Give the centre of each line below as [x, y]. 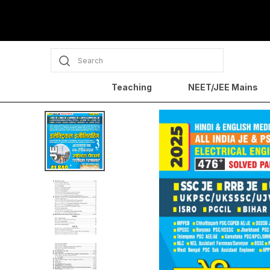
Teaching [131, 87]
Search [90, 61]
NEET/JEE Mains [223, 87]
